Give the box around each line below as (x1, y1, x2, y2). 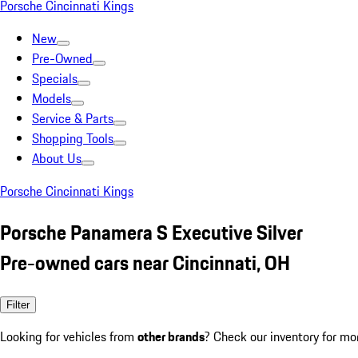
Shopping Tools (32, 129, 113, 148)
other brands (137, 326, 205, 346)
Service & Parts (32, 109, 113, 128)
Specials (32, 69, 78, 88)
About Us (32, 149, 82, 168)
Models (32, 89, 71, 108)
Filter (6, 298, 30, 311)
